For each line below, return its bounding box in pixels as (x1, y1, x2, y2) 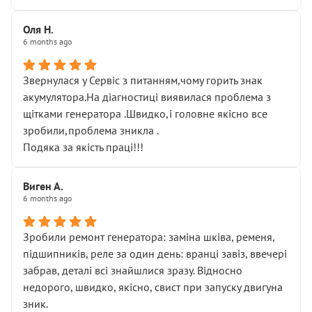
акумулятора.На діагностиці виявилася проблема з (23, 90, 271, 104)
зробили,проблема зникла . (23, 123, 159, 137)
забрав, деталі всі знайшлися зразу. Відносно (23, 263, 242, 277)
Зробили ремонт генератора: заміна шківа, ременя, (23, 230, 274, 244)
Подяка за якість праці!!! (23, 140, 143, 154)
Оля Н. (23, 22, 54, 36)
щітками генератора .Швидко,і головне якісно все (23, 107, 267, 120)
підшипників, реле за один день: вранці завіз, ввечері (23, 247, 287, 260)
